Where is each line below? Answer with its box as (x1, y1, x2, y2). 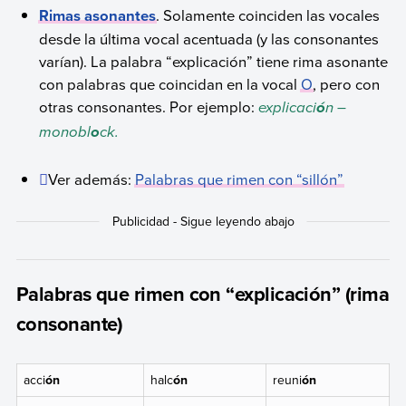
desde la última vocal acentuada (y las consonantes (39, 28, 380, 50)
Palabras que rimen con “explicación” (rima (15, 279, 389, 308)
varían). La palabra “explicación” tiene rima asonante (39, 51, 389, 72)
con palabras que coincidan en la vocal (39, 73, 302, 95)
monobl (39, 121, 92, 144)
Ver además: (48, 168, 136, 189)
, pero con (313, 73, 381, 95)
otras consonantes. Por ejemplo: (39, 96, 259, 118)
